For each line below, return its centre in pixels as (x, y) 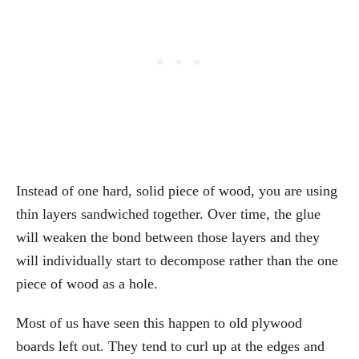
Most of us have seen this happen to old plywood (159, 323)
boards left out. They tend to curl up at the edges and (170, 347)
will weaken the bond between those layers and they (168, 238)
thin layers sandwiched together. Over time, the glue (168, 214)
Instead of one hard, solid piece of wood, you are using (177, 191)
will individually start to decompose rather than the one (177, 261)
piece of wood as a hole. (87, 284)
